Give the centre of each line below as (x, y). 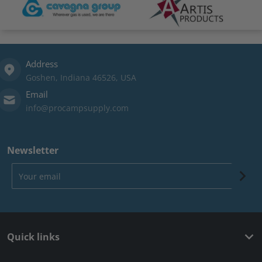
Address (42, 63)
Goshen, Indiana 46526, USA (81, 77)
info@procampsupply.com (77, 108)
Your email (27, 168)
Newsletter (33, 150)
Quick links (33, 237)
